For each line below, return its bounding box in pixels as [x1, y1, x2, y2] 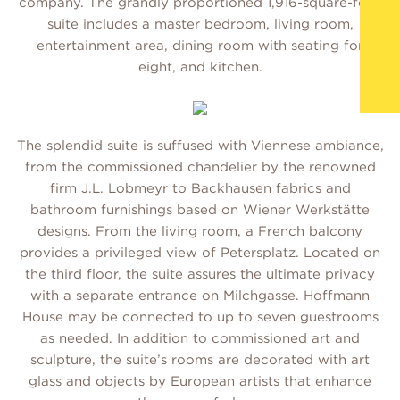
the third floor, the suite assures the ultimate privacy [25, 266, 375, 283]
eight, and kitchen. [137, 59, 262, 76]
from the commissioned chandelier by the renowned [24, 159, 376, 176]
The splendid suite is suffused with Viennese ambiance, [16, 137, 384, 154]
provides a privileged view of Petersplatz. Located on [20, 245, 380, 262]
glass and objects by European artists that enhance [29, 373, 371, 390]
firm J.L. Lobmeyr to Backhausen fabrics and [49, 180, 351, 197]
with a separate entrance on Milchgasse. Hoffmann [30, 287, 370, 304]
